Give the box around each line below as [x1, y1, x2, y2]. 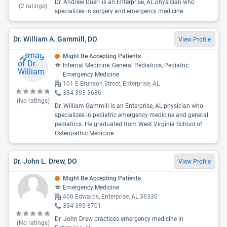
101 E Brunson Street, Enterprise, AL [63, 80, 160, 87]
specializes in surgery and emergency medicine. [55, 8, 184, 15]
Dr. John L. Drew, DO [13, 157, 77, 165]
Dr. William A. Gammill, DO [13, 34, 97, 43]
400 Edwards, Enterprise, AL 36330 [63, 193, 158, 200]
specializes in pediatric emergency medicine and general [55, 111, 208, 119]
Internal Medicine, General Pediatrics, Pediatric [63, 62, 188, 69]
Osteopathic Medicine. [55, 130, 115, 137]
